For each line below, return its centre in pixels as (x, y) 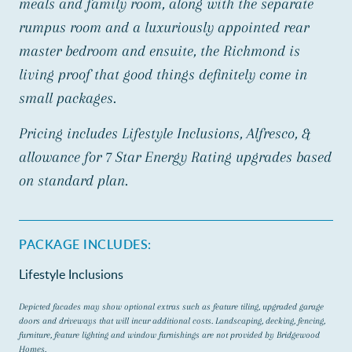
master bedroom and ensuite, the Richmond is (159, 51)
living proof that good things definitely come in (163, 74)
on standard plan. (73, 180)
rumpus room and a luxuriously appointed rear (164, 27)
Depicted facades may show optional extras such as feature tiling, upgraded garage (171, 306)
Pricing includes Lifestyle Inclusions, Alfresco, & (165, 133)
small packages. (68, 98)
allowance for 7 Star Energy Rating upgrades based (175, 157)
